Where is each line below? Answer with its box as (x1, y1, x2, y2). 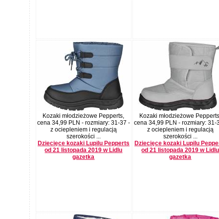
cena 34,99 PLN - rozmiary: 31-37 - (37, 119, 130, 126)
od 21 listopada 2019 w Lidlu (44, 146, 123, 153)
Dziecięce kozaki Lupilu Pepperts (38, 139, 130, 147)
